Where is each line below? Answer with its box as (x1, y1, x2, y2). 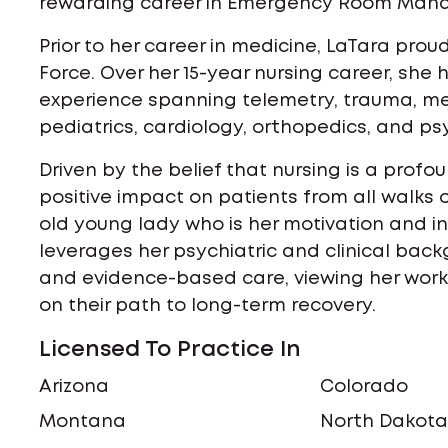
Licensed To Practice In (39, 340, 302, 360)
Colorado (320, 379, 409, 395)
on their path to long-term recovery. (39, 298, 377, 314)
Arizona (39, 379, 110, 395)
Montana (39, 414, 127, 430)
